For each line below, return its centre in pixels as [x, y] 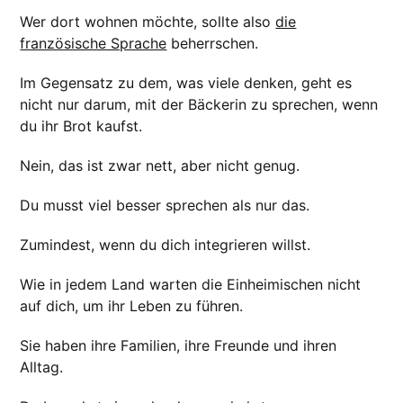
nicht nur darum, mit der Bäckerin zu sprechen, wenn [199, 104]
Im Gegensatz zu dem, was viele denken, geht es [186, 82]
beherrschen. [213, 43]
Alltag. [42, 367]
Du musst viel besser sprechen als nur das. [165, 205]
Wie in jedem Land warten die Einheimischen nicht [191, 284]
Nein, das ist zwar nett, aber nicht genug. [160, 165]
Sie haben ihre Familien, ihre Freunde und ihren [179, 345]
